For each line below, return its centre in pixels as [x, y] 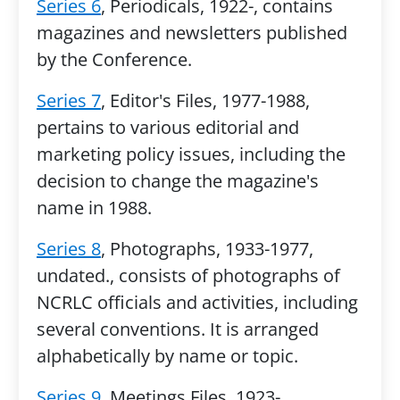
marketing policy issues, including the [191, 154]
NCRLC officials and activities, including [197, 302]
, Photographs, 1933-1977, [207, 249]
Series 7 [68, 100]
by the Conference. [114, 59]
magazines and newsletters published [192, 33]
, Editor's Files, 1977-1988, [205, 100]
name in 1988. [94, 208]
